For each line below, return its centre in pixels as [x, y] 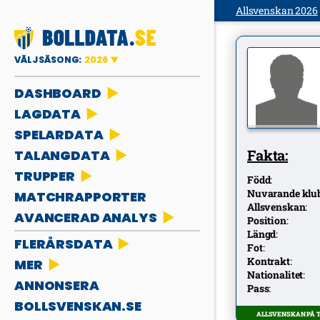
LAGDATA [48, 114]
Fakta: [268, 155]
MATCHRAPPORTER [81, 197]
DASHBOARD [58, 94]
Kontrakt [269, 261]
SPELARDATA [59, 135]
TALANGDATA [62, 156]
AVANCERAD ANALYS [86, 218]
